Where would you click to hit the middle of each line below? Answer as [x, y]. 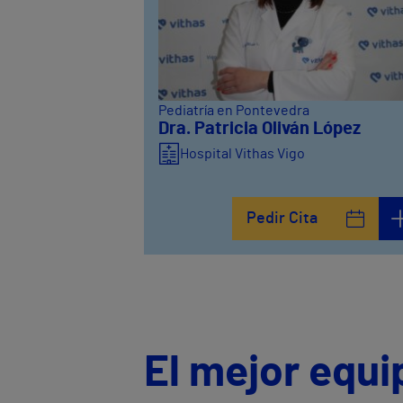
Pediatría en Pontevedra [234, 110]
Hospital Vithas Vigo [242, 153]
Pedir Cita [282, 218]
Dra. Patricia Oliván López [260, 128]
